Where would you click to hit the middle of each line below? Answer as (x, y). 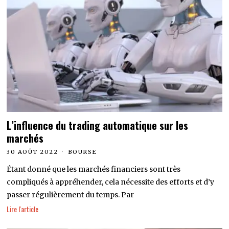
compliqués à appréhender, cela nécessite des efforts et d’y (111, 182)
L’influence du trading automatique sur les (98, 125)
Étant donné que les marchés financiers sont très (94, 169)
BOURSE (82, 152)
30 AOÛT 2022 (32, 152)
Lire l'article (23, 209)
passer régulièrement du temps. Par (71, 194)
